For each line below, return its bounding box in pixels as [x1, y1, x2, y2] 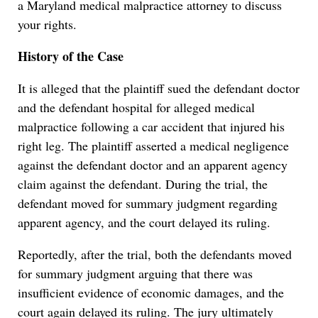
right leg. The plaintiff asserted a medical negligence [18, 137, 289, 155]
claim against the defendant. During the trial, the [18, 175, 268, 193]
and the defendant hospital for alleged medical [18, 99, 255, 116]
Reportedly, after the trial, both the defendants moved [18, 246, 292, 263]
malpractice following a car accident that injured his [18, 118, 285, 136]
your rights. [18, 16, 77, 33]
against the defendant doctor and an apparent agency [18, 156, 287, 174]
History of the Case [18, 47, 124, 66]
